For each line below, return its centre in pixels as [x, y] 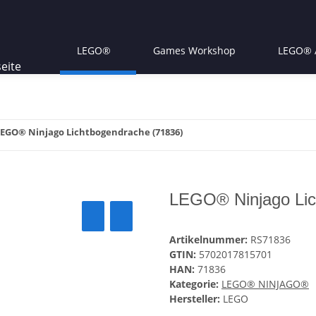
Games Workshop [194, 50]
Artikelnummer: [210, 240]
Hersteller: [195, 299]
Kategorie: [195, 284]
